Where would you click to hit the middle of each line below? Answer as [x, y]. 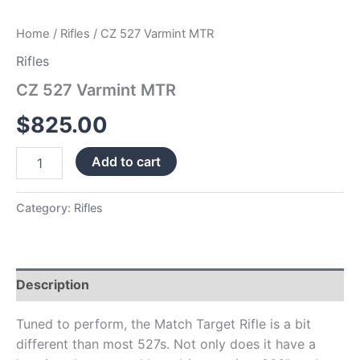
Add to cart [127, 161]
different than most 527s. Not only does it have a [166, 344]
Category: [45, 208]
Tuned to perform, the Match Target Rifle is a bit [164, 324]
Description [53, 285]
